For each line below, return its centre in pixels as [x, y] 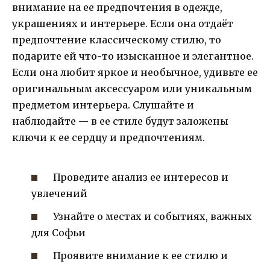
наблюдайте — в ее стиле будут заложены [120, 121]
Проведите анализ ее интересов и [140, 177]
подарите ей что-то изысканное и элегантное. [133, 56]
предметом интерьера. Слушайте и [103, 105]
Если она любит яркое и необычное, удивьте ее [135, 73]
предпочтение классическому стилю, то [117, 40]
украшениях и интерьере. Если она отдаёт [123, 24]
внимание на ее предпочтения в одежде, [117, 8]
